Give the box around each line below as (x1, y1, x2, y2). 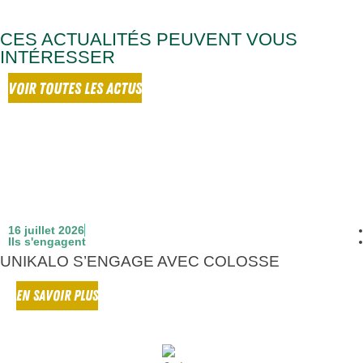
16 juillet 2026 (8, 224, 84, 237)
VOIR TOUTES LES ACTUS (8, 79, 142, 100)
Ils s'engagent (8, 235, 86, 249)
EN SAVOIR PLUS (16, 287, 98, 305)
